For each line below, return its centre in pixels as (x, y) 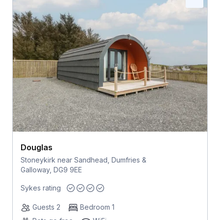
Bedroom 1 (97, 207)
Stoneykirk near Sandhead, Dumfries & (83, 160)
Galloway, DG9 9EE (51, 169)
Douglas (36, 147)
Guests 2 (46, 207)
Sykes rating (41, 188)
